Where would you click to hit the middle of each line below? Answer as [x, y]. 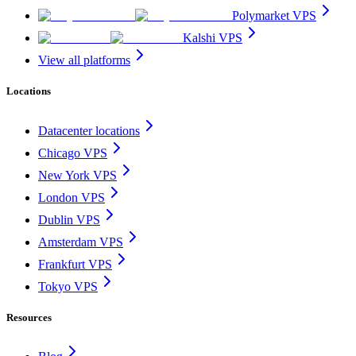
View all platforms [84, 60]
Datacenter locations [89, 130]
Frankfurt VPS [75, 264]
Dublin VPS [69, 219]
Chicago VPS [73, 153]
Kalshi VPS [213, 38]
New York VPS [77, 175]
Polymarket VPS [274, 16]
